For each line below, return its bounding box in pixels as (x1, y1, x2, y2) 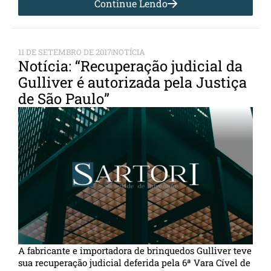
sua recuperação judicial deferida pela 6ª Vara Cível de (18, 256, 250, 269)
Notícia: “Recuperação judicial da (18, 56, 243, 76)
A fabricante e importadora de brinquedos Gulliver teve (18, 244, 252, 256)
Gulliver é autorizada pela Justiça (18, 72, 247, 92)
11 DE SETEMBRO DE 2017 (18, 46, 111, 57)
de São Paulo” (18, 88, 109, 108)
